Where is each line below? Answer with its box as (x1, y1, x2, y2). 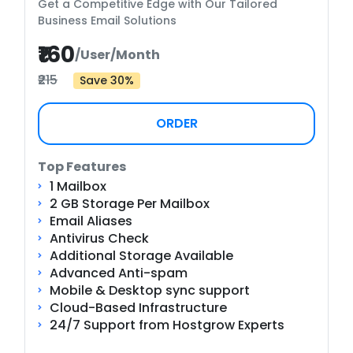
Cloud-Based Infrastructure (50, 299, 227, 318)
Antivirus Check (50, 229, 149, 248)
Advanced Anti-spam (50, 264, 188, 283)
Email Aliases (50, 212, 132, 231)
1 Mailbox (50, 177, 106, 196)
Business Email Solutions (38, 13, 176, 29)
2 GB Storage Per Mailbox (50, 195, 210, 214)
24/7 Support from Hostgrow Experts (50, 316, 284, 335)
